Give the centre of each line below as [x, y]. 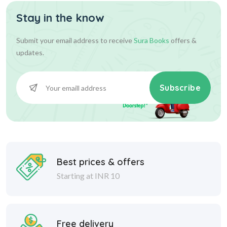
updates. [30, 52]
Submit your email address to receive [75, 40]
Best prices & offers [101, 162]
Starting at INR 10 [88, 175]
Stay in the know [60, 18]
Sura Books [152, 40]
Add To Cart [106, 36]
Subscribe [180, 88]
